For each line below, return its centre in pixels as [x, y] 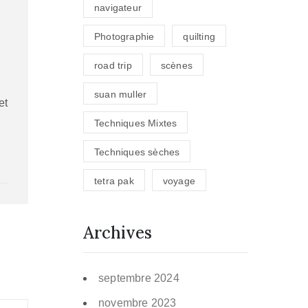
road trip [113, 66]
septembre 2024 [139, 278]
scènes [177, 66]
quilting [199, 37]
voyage [179, 181]
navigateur [118, 8]
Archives [118, 233]
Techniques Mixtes [136, 123]
